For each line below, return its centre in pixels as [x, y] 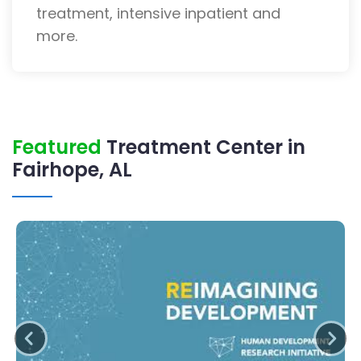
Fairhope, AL [72, 169]
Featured [57, 147]
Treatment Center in [203, 147]
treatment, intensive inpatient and [158, 13]
